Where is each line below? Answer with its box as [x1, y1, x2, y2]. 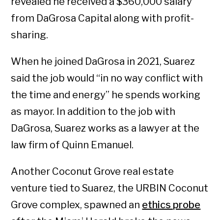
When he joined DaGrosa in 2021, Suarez [11, 55, 195, 68]
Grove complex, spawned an [11, 199, 142, 211]
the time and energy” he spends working [11, 89, 201, 101]
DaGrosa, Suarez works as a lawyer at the [11, 122, 200, 135]
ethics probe [142, 199, 201, 211]
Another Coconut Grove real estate [11, 165, 174, 178]
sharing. [11, 29, 49, 41]
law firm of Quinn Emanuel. [11, 139, 134, 151]
